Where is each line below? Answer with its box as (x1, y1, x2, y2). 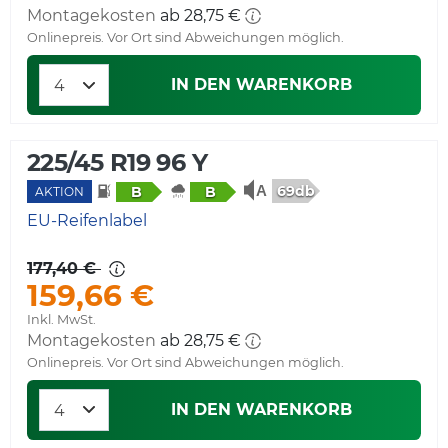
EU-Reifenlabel (27, 210, 147, 230)
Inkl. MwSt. (27, 311, 96, 327)
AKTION (35, 184, 84, 200)
